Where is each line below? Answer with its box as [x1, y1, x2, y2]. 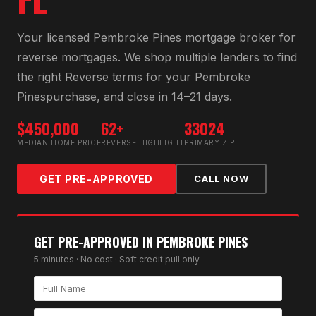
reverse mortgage [17, 49, 112, 64]
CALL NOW [194, 173, 249, 185]
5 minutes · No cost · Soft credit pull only [34, 253, 200, 265]
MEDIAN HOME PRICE [17, 138, 102, 147]
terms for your [109, 69, 195, 84]
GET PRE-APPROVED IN [34, 232, 157, 251]
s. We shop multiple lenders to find [112, 49, 297, 64]
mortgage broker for [181, 30, 296, 44]
